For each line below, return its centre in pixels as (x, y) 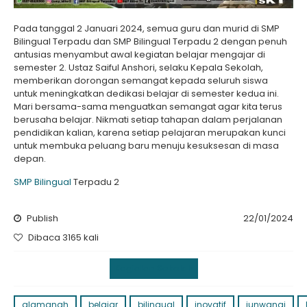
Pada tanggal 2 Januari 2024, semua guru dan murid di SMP (147, 28)
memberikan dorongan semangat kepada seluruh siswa (141, 80)
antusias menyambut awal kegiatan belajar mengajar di (139, 54)
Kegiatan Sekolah (153, 268)
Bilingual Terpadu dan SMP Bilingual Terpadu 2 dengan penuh (150, 41)
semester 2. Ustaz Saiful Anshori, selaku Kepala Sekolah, (138, 67)
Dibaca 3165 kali (62, 237)
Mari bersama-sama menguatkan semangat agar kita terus (148, 106)
